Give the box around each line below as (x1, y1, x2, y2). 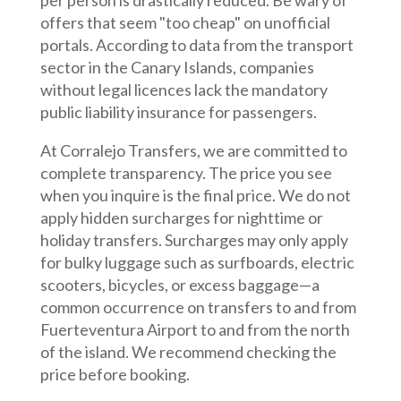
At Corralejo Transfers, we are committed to (39, 141, 347, 161)
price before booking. (39, 364, 190, 385)
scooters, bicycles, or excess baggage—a (39, 275, 320, 295)
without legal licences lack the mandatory (39, 80, 328, 100)
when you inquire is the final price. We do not (39, 185, 351, 206)
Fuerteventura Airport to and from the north (39, 320, 350, 340)
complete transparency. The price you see (39, 163, 332, 183)
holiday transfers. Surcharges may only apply (39, 230, 348, 251)
